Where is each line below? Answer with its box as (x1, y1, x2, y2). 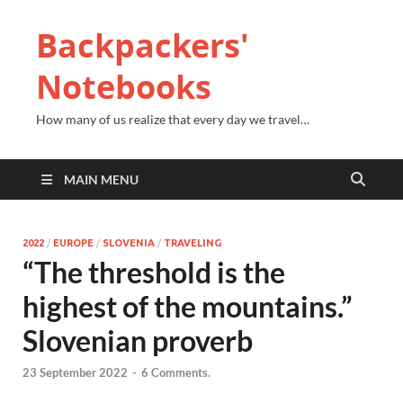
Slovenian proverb (22, 323, 253, 358)
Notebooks (36, 65, 211, 109)
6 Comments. (141, 365, 210, 381)
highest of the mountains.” (22, 289, 353, 324)
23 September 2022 (22, 365, 128, 381)
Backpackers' (36, 23, 249, 67)
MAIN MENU (64, 172, 139, 187)
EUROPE (53, 237, 94, 248)
